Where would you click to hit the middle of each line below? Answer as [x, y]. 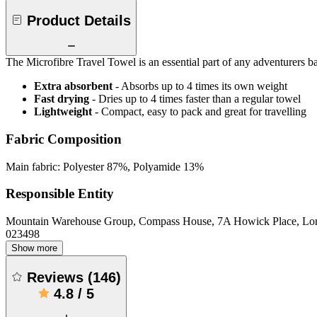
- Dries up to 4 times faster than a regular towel [196, 99]
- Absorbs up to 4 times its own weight [201, 86]
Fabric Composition [64, 139]
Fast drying [62, 99]
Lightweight [63, 112]
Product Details [79, 20]
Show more [34, 248]
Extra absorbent [73, 86]
